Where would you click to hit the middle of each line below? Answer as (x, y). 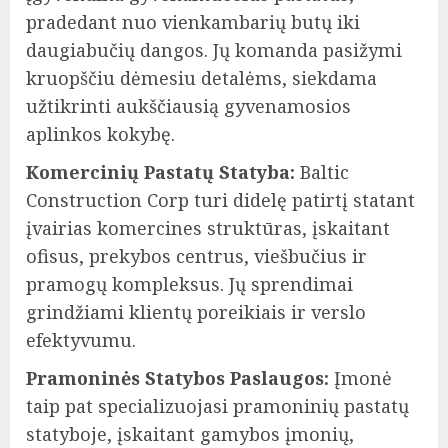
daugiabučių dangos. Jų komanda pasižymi (214, 50)
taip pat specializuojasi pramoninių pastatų (217, 406)
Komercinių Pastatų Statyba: (160, 172)
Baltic (322, 172)
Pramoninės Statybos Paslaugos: (177, 378)
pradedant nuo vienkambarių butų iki (193, 22)
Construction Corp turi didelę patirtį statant (220, 200)
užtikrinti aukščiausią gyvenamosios (188, 106)
